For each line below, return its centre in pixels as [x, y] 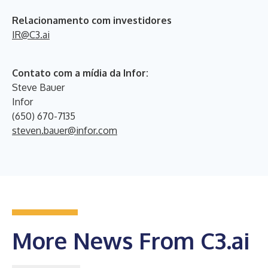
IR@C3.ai [31, 34]
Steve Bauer [38, 87]
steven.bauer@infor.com [65, 130]
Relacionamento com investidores [92, 20]
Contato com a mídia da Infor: [80, 73]
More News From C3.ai [131, 240]
